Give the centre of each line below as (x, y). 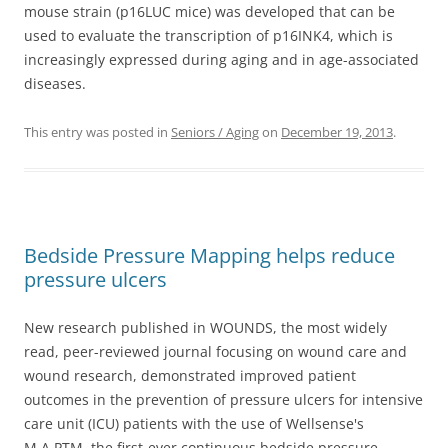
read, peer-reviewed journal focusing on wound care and (215, 351)
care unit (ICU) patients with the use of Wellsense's (194, 423)
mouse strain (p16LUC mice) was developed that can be (209, 11)
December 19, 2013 (337, 132)
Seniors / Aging (215, 132)
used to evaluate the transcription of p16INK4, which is (208, 35)
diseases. (55, 83)
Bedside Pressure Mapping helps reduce (209, 255)
